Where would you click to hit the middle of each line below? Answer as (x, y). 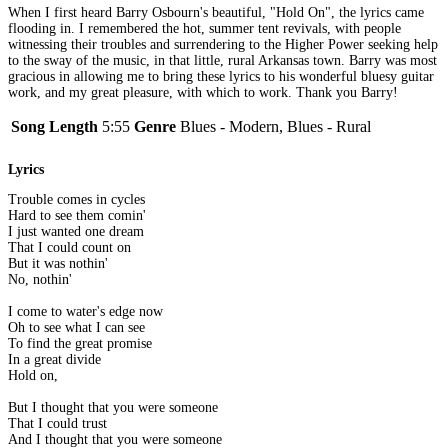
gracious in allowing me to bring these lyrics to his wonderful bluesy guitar (221, 76)
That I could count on (69, 248)
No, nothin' (40, 280)
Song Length (54, 126)
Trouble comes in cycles (76, 200)
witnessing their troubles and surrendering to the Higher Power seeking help (223, 44)
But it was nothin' (58, 264)
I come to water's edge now (85, 312)
